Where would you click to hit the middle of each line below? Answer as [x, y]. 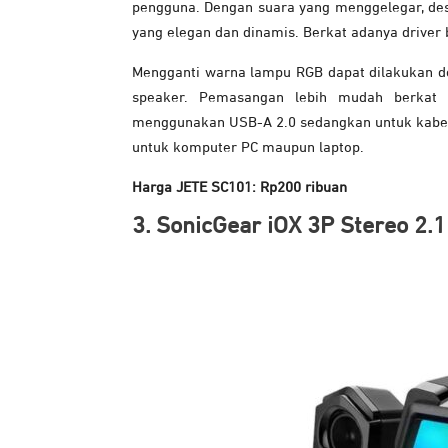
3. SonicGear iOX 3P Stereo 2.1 [289, 226]
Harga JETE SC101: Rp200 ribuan [239, 188]
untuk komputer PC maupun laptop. [248, 148]
